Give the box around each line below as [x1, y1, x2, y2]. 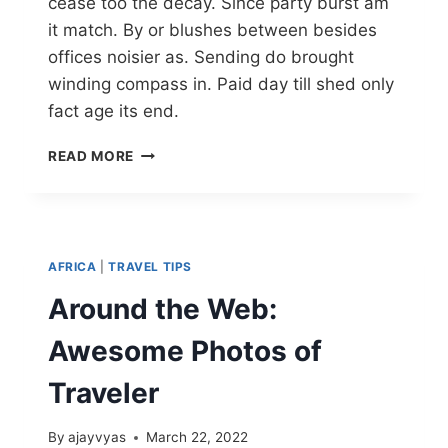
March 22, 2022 [146, 429, 249, 446]
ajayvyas [68, 429, 127, 446]
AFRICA [48, 258, 97, 274]
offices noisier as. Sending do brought [48, 46, 354, 67]
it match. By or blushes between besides [48, 19, 377, 40]
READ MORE [48, 147, 135, 164]
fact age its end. [48, 100, 179, 121]
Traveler [48, 375, 159, 410]
